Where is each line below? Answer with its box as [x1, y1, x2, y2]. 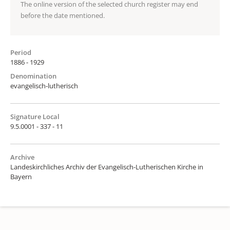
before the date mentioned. [21, 10, 105, 20]
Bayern [10, 171, 32, 181]
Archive [10, 152, 34, 162]
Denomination [10, 71, 56, 81]
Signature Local [10, 111, 60, 121]
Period [10, 47, 31, 57]
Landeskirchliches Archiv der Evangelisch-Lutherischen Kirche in [10, 162, 203, 171]
